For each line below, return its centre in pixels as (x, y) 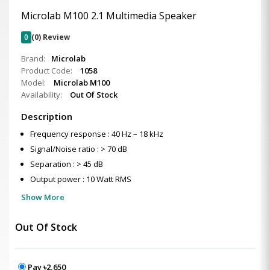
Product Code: (48, 71)
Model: (34, 83)
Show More (43, 197)
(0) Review (51, 37)
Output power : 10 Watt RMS (81, 179)
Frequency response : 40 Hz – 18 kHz (97, 134)
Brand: (33, 58)
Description (47, 116)
